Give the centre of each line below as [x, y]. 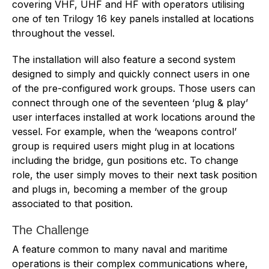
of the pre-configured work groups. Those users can [134, 89]
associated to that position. [72, 204]
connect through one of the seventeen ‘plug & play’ [130, 103]
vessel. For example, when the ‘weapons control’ [124, 132]
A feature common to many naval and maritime [120, 249]
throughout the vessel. [63, 33]
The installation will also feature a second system [124, 60]
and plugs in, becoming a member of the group [120, 189]
